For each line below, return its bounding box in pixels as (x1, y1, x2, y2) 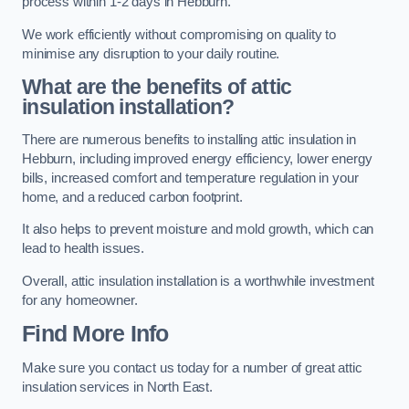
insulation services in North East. (22, 379, 214, 394)
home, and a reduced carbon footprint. (22, 189, 243, 204)
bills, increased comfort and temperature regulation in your (22, 170, 359, 185)
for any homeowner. (22, 292, 138, 308)
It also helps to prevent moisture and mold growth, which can (22, 222, 374, 237)
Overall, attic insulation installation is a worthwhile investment (22, 273, 374, 288)
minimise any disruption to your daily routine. (22, 46, 280, 61)
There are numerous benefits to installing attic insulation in (22, 131, 357, 147)
